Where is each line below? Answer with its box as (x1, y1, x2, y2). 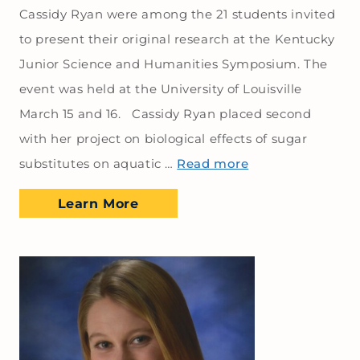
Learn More (57, 195, 139, 212)
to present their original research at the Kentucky (18, 31, 335, 47)
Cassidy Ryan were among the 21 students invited (18, 6, 336, 22)
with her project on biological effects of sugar (18, 130, 308, 146)
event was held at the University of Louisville (18, 80, 302, 96)
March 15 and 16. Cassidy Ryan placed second (18, 105, 312, 121)
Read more (177, 155, 249, 171)
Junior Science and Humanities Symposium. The (18, 55, 328, 72)
